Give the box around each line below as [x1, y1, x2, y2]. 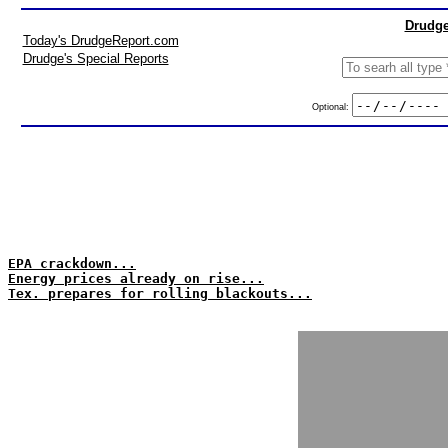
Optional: [311, 101, 352, 112]
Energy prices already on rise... [8, 271, 264, 286]
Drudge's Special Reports [22, 51, 169, 66]
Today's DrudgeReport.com [22, 33, 179, 48]
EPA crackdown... [8, 256, 136, 271]
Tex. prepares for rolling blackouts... [8, 286, 312, 301]
